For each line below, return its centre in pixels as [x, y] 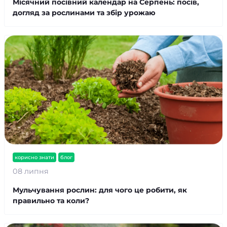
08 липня [31, 171]
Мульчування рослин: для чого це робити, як [100, 190]
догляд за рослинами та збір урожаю [84, 13]
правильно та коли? [51, 201]
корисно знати [34, 157]
